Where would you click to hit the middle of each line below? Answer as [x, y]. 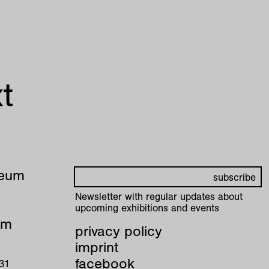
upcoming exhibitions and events [147, 208]
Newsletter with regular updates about [159, 196]
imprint [97, 247]
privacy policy [119, 231]
